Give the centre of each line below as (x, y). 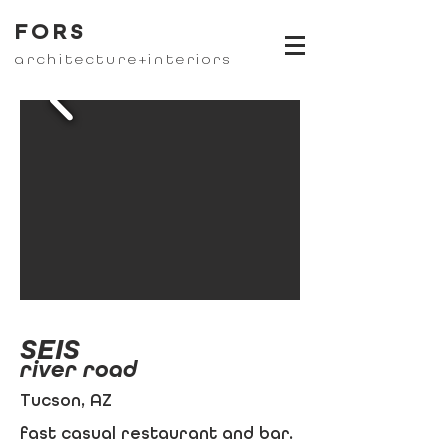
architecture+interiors (123, 59)
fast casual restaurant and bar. (156, 433)
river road (78, 369)
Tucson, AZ (66, 400)
